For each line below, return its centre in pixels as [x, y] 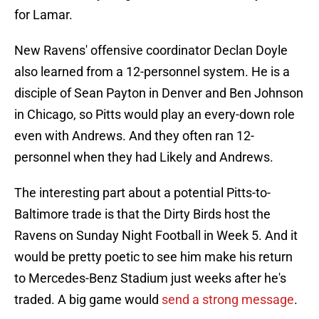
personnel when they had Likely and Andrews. [144, 157]
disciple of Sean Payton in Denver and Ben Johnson [159, 93]
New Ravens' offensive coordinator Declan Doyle [151, 51]
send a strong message [228, 300]
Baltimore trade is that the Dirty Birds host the [142, 214]
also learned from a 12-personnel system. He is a [152, 72]
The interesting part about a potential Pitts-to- [142, 193]
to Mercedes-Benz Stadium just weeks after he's [150, 278]
